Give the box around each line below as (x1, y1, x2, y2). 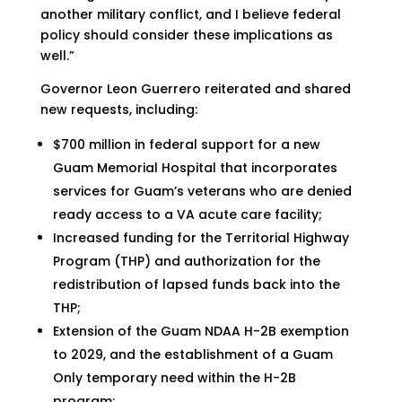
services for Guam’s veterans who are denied (52, 182, 352, 200)
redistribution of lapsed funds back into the (52, 275, 340, 293)
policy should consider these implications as (39, 26, 333, 44)
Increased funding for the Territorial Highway (52, 229, 349, 247)
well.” (39, 47, 74, 65)
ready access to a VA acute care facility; (52, 205, 326, 223)
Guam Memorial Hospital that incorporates (52, 159, 337, 177)
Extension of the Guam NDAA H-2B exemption (52, 322, 349, 340)
